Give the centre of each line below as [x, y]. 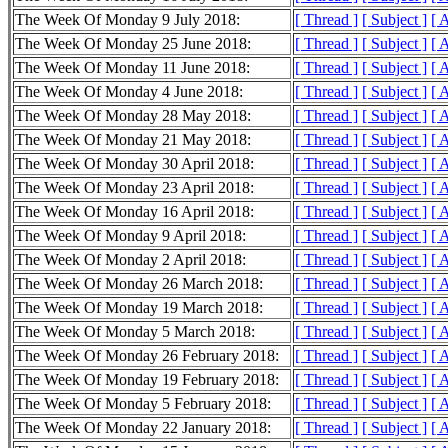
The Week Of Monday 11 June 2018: [132, 68]
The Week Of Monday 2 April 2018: [130, 260]
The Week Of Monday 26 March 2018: [139, 284]
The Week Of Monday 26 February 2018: [147, 356]
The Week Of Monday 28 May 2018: [133, 116]
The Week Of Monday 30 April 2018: [134, 164]
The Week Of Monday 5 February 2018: [143, 404]
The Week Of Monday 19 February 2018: [147, 380]
